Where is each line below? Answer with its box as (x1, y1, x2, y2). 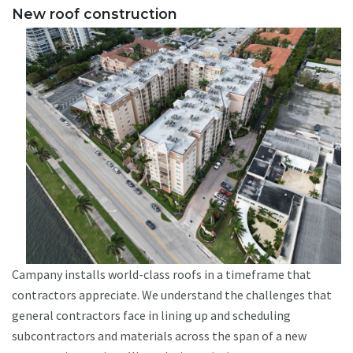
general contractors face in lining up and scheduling (12, 307, 291, 324)
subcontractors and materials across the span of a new (12, 328, 307, 344)
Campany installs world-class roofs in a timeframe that (12, 266, 311, 283)
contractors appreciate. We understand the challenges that (12, 287, 332, 303)
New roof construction (12, 6, 177, 23)
